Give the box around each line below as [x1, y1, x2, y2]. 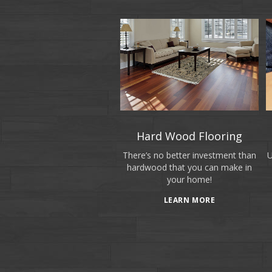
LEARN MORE [163, 194, 216, 205]
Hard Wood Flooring [137, 129, 242, 144]
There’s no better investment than [123, 149, 256, 161]
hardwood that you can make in [127, 161, 252, 174]
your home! [167, 174, 212, 186]
